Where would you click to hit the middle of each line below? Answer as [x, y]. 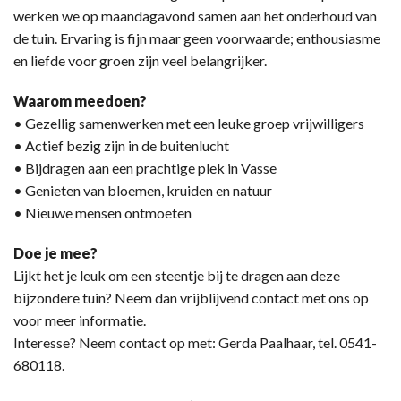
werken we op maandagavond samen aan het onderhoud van [195, 15]
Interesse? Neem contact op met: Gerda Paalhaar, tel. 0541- [195, 342]
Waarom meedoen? [80, 100]
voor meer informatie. [80, 320]
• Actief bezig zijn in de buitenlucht [121, 145]
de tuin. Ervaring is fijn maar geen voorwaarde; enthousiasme [197, 38]
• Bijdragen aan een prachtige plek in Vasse [145, 167]
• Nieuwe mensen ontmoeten [102, 212]
